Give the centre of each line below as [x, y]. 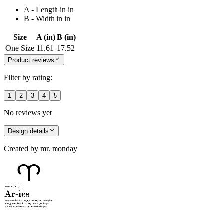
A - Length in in [49, 10]
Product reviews [31, 60]
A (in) [46, 37]
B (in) [66, 37]
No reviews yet [28, 112]
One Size [20, 48]
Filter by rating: [28, 77]
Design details [28, 131]
